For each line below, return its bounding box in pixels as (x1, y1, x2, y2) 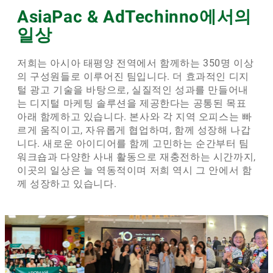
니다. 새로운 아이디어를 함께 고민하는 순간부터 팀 (17, 137, 249, 149)
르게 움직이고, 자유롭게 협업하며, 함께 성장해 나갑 (17, 124, 251, 136)
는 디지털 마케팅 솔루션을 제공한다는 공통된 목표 (17, 97, 247, 109)
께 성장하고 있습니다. (17, 177, 117, 190)
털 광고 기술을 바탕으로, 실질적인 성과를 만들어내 (17, 83, 249, 96)
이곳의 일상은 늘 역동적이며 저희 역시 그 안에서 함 (17, 164, 252, 176)
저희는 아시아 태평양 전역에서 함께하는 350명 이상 (17, 57, 254, 69)
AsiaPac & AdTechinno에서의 (17, 6, 252, 27)
